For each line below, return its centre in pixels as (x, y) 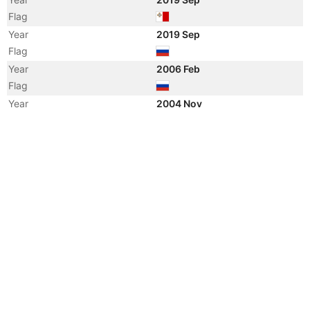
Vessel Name (37, 138)
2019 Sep (179, 34)
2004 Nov (180, 103)
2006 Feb (179, 69)
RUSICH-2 (181, 138)
